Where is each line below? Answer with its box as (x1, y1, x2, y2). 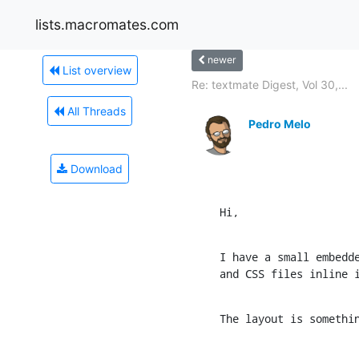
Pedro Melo (248, 116, 311, 131)
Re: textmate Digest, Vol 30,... (192, 77, 348, 91)
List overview (58, 63, 131, 77)
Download (67, 161, 123, 175)
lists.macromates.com (35, 15, 179, 33)
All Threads (64, 103, 126, 118)
